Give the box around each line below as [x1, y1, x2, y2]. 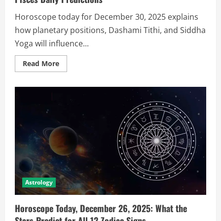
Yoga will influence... [15, 38, 89, 49]
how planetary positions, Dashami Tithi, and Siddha [15, 25, 206, 36]
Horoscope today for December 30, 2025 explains [15, 11, 198, 23]
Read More [23, 59, 59, 69]
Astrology [25, 178, 53, 186]
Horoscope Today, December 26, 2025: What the [15, 201, 187, 215]
